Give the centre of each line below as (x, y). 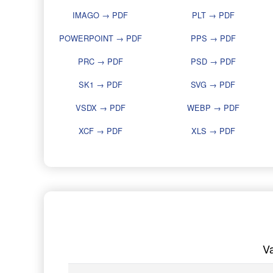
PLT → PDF (213, 15)
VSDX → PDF (100, 108)
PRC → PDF (100, 62)
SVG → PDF (213, 85)
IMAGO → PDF (100, 15)
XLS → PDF (213, 131)
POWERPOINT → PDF (100, 38)
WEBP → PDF (213, 108)
